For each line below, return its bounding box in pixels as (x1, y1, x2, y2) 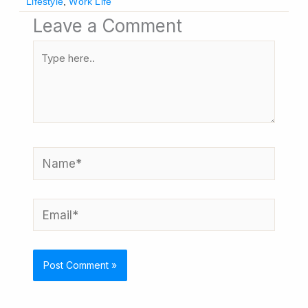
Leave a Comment (33, 14, 183, 36)
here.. (32, 64, 63, 78)
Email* (32, 201, 69, 215)
